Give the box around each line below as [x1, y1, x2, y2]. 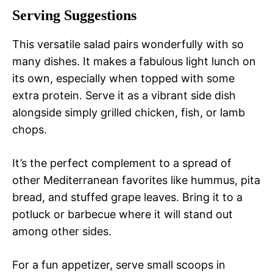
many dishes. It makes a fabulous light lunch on [12, 55, 256, 68]
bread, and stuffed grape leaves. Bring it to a [12, 191, 243, 204]
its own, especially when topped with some [12, 72, 235, 85]
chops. [12, 123, 47, 136]
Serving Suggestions [12, 7, 136, 24]
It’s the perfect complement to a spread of [12, 157, 232, 170]
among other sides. [12, 225, 112, 238]
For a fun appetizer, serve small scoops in [12, 258, 225, 272]
